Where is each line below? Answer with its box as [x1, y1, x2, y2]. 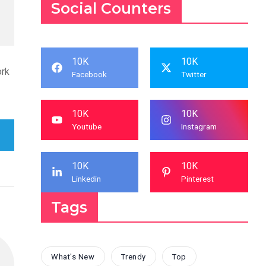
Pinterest [181, 174, 214, 183]
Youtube [71, 122, 102, 131]
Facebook [71, 69, 107, 79]
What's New [51, 252, 95, 261]
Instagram [181, 122, 217, 131]
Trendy [121, 252, 146, 261]
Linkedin [71, 174, 101, 183]
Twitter [181, 69, 207, 79]
